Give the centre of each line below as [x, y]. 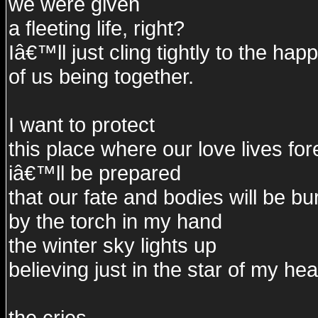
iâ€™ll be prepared [95, 173]
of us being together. [101, 76]
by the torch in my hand [115, 221]
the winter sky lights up [113, 245]
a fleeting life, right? [97, 28]
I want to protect [82, 125]
